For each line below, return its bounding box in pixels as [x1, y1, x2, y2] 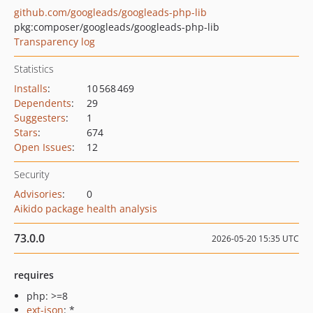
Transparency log [14, 35, 95, 48]
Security [14, 168, 49, 181]
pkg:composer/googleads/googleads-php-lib [14, 20, 219, 34]
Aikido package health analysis [14, 202, 157, 215]
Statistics [14, 62, 54, 75]
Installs [14, 82, 48, 95]
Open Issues [14, 140, 72, 154]
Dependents [14, 96, 71, 110]
